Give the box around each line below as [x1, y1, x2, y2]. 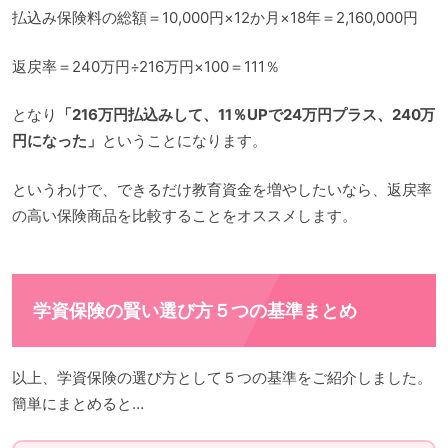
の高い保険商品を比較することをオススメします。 [12, 205, 357, 225]
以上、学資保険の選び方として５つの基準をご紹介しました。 [12, 368, 432, 388]
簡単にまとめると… [12, 394, 144, 414]
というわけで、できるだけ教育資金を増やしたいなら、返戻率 [12, 179, 432, 199]
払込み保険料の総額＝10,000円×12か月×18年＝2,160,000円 [12, 8, 419, 28]
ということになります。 [101, 131, 267, 151]
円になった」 [12, 131, 102, 151]
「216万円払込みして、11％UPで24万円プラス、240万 [56, 105, 436, 125]
